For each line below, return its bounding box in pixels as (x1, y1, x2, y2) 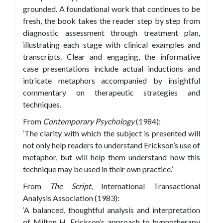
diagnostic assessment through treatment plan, (23, 28, 200, 38)
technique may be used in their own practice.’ (23, 164, 173, 174)
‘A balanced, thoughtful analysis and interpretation (23, 205, 200, 215)
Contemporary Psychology (43, 116, 134, 126)
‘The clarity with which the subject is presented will (23, 128, 200, 138)
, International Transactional (91, 181, 200, 191)
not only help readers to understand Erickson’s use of (23, 140, 200, 150)
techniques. (23, 100, 61, 110)
